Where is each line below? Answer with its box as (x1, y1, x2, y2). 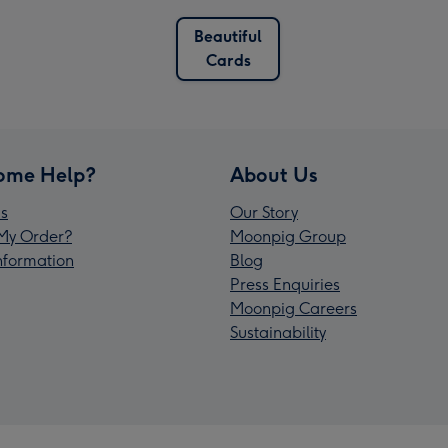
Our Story (230, 203, 298, 223)
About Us (230, 163, 318, 188)
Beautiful (194, 27, 262, 47)
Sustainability (230, 323, 326, 343)
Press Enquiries (230, 275, 340, 295)
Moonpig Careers (230, 299, 357, 319)
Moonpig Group (230, 227, 346, 247)
